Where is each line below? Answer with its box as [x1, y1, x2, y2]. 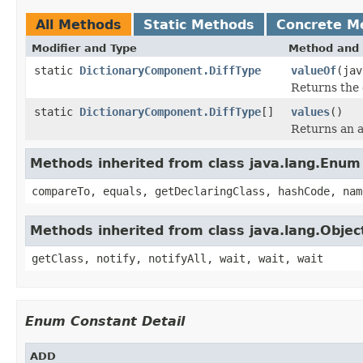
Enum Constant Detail [25, 313, 185, 329]
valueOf [291, 63, 336, 77]
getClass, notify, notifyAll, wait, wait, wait [32, 251, 323, 265]
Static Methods [143, 16, 254, 32]
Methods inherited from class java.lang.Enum [30, 155, 361, 171]
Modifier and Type [32, 41, 137, 54]
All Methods [36, 16, 122, 32]
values [291, 105, 330, 118]
